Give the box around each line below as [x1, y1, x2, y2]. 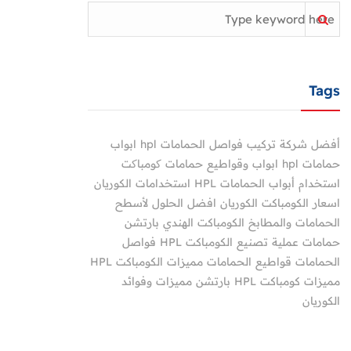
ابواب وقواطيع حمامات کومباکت [121, 157, 278, 172]
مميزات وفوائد [121, 274, 192, 289]
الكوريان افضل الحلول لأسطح [115, 196, 258, 211]
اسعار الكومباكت [262, 196, 340, 211]
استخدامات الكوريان [94, 176, 190, 191]
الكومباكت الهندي [163, 215, 244, 230]
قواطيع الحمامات [207, 255, 291, 270]
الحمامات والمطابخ [248, 215, 340, 230]
